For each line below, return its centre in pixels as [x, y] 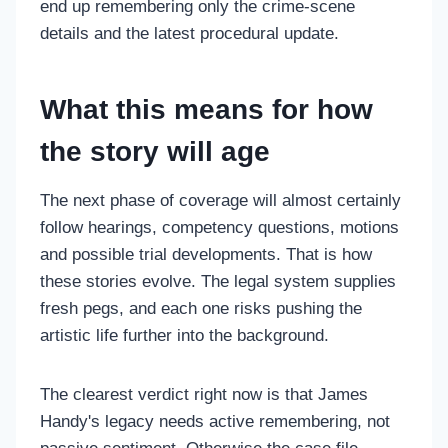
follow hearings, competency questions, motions [219, 227]
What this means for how [206, 109]
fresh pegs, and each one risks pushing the [201, 308]
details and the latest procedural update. [189, 33]
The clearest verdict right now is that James [204, 394]
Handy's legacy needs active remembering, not [215, 421]
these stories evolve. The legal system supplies [218, 281]
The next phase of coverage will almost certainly [220, 200]
